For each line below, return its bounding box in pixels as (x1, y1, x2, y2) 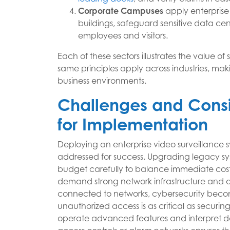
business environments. (57, 75, 146, 86)
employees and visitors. (78, 30, 168, 41)
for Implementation (57, 114, 208, 135)
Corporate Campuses (78, 6, 163, 16)
